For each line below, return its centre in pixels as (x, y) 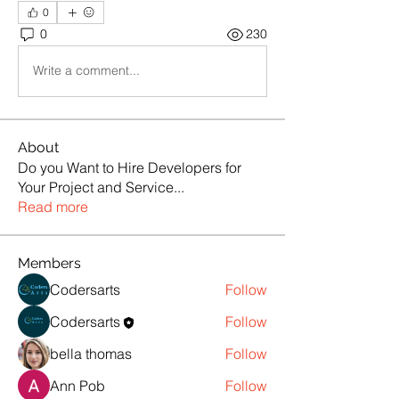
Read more (53, 206)
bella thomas (91, 353)
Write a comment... (86, 71)
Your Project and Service (96, 187)
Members (49, 263)
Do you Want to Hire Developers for (130, 167)
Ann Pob (77, 385)
